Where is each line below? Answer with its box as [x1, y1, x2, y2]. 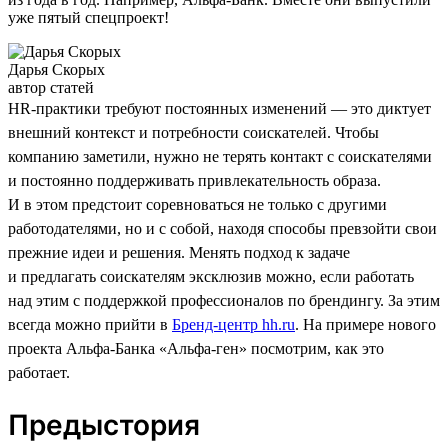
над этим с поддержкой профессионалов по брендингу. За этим [8, 291, 440, 309]
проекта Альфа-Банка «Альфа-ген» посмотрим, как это [8, 339, 384, 357]
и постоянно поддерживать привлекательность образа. [8, 171, 381, 189]
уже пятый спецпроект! [8, 8, 169, 26]
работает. [8, 363, 70, 381]
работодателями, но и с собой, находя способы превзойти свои [8, 219, 437, 237]
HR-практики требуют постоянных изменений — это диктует [8, 99, 431, 117]
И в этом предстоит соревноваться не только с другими [8, 195, 387, 213]
